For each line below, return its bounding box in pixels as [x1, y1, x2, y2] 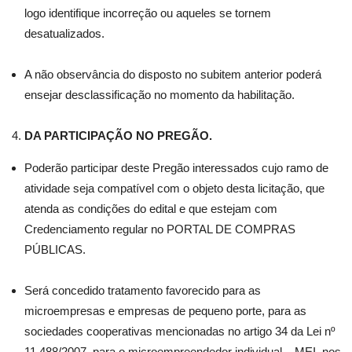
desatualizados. [24, 27, 104, 40]
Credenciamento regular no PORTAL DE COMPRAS [24, 222, 295, 236]
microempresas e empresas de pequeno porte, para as [24, 304, 306, 317]
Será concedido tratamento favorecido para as [24, 284, 261, 297]
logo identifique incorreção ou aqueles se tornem [24, 6, 271, 20]
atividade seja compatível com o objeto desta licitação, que [24, 181, 324, 195]
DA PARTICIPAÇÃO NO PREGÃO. [24, 129, 212, 142]
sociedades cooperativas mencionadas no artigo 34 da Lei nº [24, 324, 335, 338]
